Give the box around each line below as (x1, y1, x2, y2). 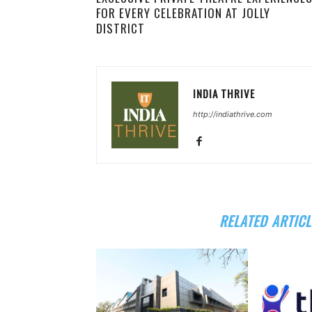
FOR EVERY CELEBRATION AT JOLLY (96, 4, 270, 22)
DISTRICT (96, 19, 145, 37)
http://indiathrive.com (193, 109, 272, 119)
